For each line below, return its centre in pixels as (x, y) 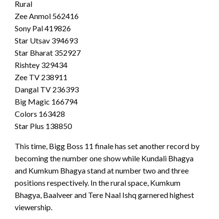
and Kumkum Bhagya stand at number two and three (102, 171)
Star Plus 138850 (43, 126)
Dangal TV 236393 (47, 89)
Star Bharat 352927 (48, 53)
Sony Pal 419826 (43, 28)
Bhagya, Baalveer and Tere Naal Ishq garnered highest (104, 195)
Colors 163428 (40, 114)
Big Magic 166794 (46, 102)
